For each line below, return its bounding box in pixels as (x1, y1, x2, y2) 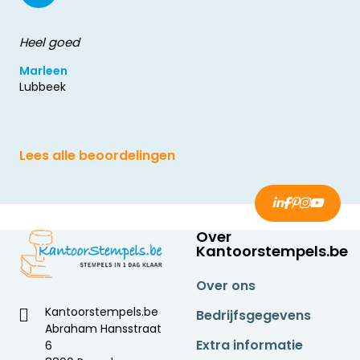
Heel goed (19, 34, 80, 51)
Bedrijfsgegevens (196, 306, 311, 325)
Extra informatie (196, 336, 303, 355)
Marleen (19, 63, 67, 80)
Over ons (196, 276, 256, 296)
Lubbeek (19, 79, 66, 96)
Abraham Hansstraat (45, 321, 162, 337)
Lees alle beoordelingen (19, 146, 175, 166)
